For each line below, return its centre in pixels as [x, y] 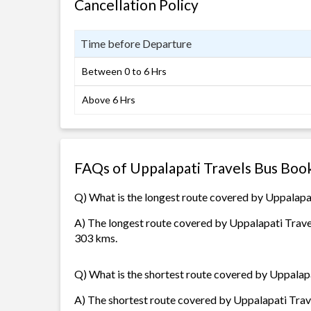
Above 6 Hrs [109, 100]
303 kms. [96, 238]
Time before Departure [136, 43]
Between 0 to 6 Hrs [124, 71]
